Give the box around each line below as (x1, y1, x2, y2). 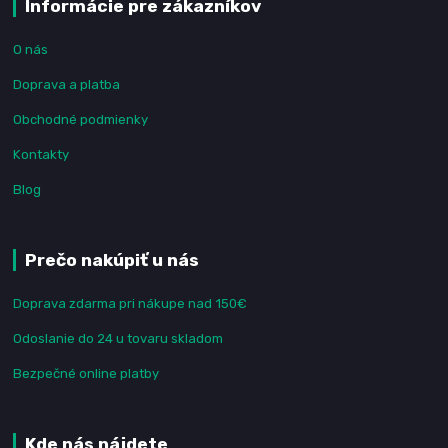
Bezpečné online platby (13, 365, 160, 381)
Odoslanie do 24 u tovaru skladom (13, 330, 224, 346)
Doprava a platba (13, 76, 121, 92)
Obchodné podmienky (13, 111, 149, 127)
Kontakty (13, 146, 70, 162)
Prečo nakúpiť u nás (24, 249, 199, 270)
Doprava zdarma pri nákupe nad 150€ (13, 295, 248, 311)
